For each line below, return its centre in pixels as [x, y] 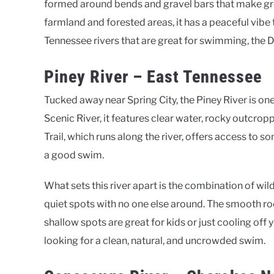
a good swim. [74, 155]
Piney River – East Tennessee [153, 76]
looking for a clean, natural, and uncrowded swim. [155, 240]
